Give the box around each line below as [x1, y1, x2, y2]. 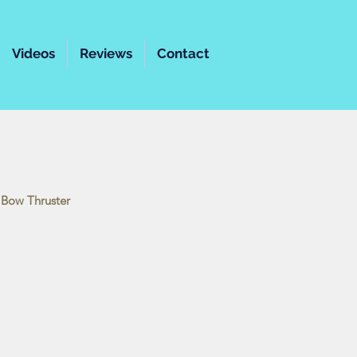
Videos [12, 45, 55, 61]
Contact [157, 45, 210, 61]
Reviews [80, 45, 132, 61]
